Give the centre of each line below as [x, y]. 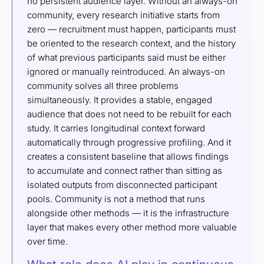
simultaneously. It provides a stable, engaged [120, 100]
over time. [47, 242]
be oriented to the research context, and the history [131, 44]
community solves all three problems [103, 86]
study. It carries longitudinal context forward [116, 128]
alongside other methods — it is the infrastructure [128, 213]
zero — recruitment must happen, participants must [131, 29]
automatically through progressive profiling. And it [129, 143]
